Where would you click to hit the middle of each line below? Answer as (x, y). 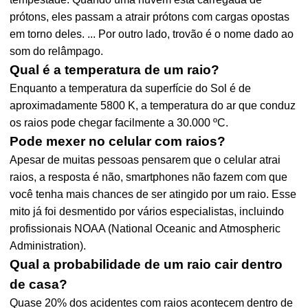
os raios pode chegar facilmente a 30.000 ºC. (119, 123)
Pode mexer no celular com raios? (118, 141)
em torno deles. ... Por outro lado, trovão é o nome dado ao (152, 34)
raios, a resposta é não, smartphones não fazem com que (149, 177)
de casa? (39, 284)
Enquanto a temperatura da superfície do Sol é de (131, 88)
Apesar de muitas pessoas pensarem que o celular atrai (145, 160)
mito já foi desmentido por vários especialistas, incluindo (147, 211)
